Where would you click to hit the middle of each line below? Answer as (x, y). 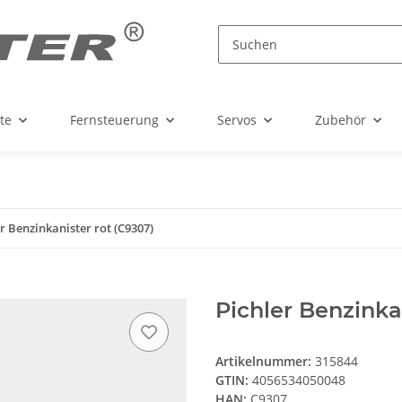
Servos (237, 120)
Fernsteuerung (114, 120)
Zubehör (341, 120)
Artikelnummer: (265, 362)
